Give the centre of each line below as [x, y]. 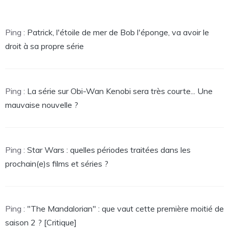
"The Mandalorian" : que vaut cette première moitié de [125, 208]
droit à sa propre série [44, 46]
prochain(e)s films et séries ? [57, 163]
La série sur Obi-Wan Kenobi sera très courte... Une [120, 91]
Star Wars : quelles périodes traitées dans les [109, 150]
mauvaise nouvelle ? [42, 105]
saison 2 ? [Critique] [41, 222]
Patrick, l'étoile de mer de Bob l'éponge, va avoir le [118, 32]
